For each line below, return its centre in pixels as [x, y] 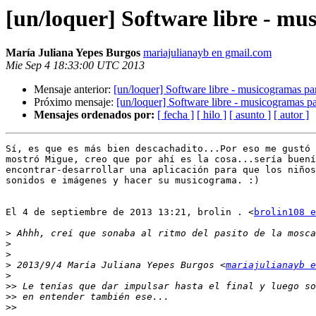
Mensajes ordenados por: [94, 115]
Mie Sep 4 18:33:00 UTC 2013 [75, 66]
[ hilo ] [212, 115]
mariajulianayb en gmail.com [207, 53]
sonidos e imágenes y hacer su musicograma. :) [133, 181]
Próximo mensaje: [75, 102]
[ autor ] [291, 115]
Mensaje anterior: [74, 90]
